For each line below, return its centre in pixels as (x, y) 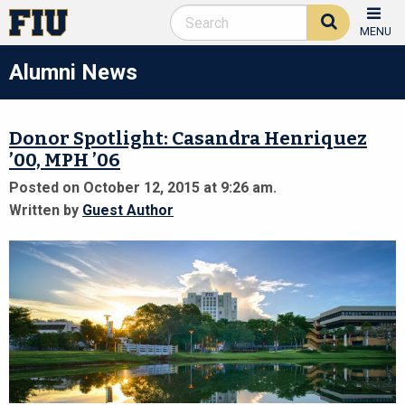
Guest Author (128, 211)
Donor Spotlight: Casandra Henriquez (188, 139)
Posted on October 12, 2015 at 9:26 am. (143, 188)
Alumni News (73, 72)
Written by (46, 211)
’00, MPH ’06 (65, 160)
